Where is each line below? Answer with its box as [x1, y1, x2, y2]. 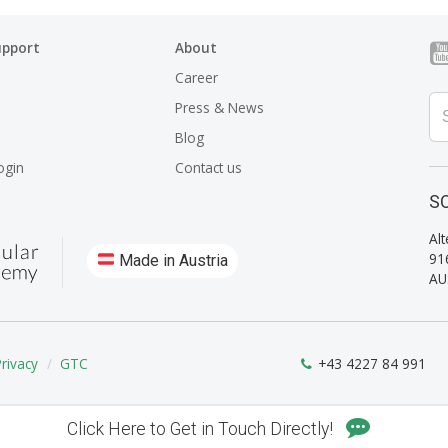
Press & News [175, 97, 264, 117]
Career [175, 67, 218, 87]
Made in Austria [115, 250, 229, 270]
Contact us [175, 157, 242, 177]
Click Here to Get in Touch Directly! [66, 419, 337, 439]
